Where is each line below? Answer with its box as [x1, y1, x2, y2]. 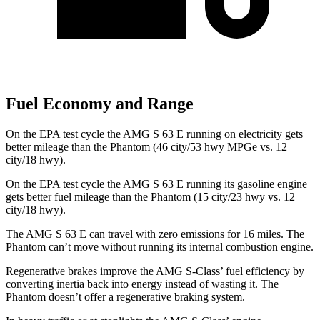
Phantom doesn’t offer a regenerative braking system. [6, 291, 245, 304]
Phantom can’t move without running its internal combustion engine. [6, 241, 314, 254]
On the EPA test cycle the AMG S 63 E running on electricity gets [6, 128, 303, 141]
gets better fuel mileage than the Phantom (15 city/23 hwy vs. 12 [6, 191, 295, 204]
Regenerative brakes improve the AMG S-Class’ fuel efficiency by [6, 265, 304, 278]
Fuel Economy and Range [6, 94, 194, 114]
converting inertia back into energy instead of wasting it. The [6, 278, 279, 291]
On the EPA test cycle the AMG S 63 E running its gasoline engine [6, 178, 307, 191]
